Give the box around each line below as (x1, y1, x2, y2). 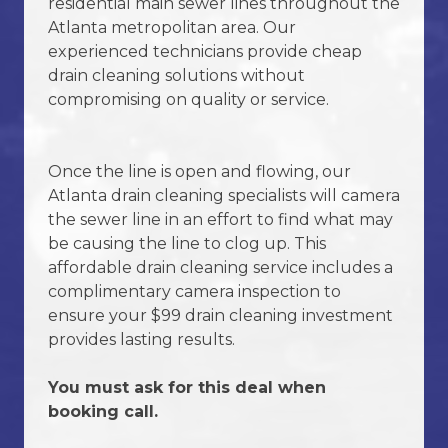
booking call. (48, 401, 158, 421)
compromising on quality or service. (48, 89, 329, 109)
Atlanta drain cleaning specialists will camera (48, 185, 400, 205)
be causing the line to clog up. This (48, 233, 326, 253)
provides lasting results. (48, 329, 235, 349)
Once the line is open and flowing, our (48, 161, 351, 181)
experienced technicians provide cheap (48, 41, 362, 61)
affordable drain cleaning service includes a (48, 257, 393, 277)
